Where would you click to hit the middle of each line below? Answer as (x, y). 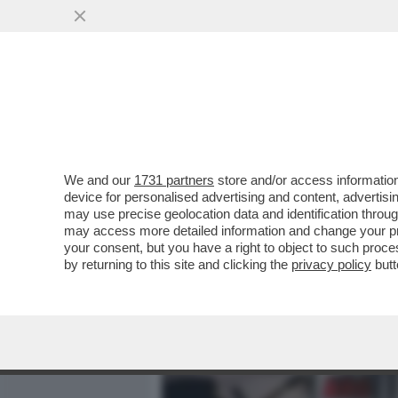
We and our (99, 180)
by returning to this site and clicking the (178, 264)
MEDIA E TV (265, 113)
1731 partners (174, 180)
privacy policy (331, 264)
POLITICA (356, 113)
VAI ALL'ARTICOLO (251, 240)
